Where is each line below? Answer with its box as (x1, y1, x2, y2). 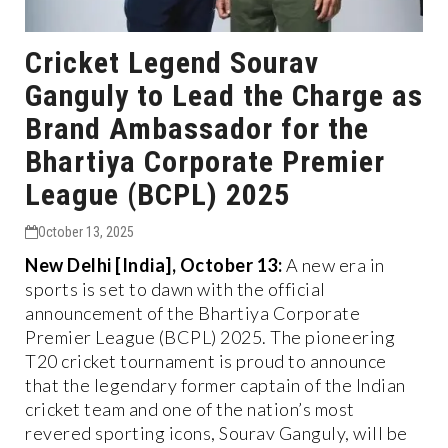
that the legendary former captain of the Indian (25, 373, 406, 396)
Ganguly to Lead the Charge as (25, 77, 423, 113)
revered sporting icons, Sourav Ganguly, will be (25, 421, 408, 444)
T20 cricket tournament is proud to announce (25, 349, 387, 372)
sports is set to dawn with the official (25, 277, 326, 300)
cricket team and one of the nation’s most (25, 397, 355, 420)
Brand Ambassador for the (25, 110, 369, 146)
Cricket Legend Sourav (25, 44, 319, 80)
